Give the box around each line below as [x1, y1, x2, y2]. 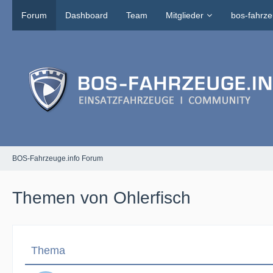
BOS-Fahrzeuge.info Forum [12, 154, 103, 163]
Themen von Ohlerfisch [12, 188, 191, 207]
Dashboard [65, 10, 108, 20]
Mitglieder [166, 10, 204, 20]
